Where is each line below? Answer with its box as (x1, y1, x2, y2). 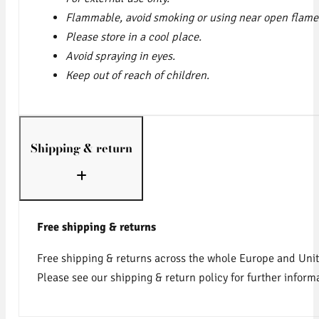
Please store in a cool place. (65, 30, 202, 45)
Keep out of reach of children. (65, 68, 212, 83)
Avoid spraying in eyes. (65, 49, 175, 64)
